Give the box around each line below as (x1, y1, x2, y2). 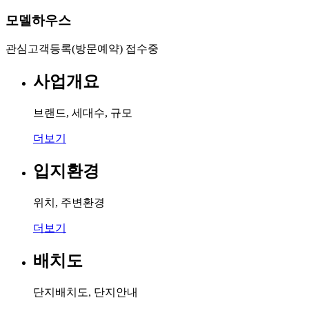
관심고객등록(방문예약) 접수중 (6, 43, 159, 55)
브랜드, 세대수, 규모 (33, 107, 132, 119)
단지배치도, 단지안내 (33, 286, 138, 298)
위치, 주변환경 (33, 197, 105, 209)
